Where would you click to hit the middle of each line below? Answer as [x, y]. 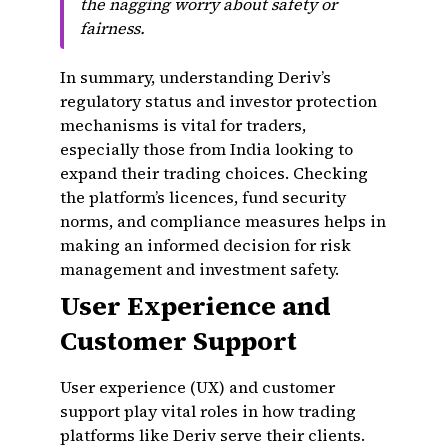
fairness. [112, 28]
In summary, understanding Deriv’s [195, 77]
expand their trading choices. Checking [214, 173]
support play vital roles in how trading [208, 411]
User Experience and [195, 306]
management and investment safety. [199, 269]
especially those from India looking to [206, 149]
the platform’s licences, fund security [203, 197]
